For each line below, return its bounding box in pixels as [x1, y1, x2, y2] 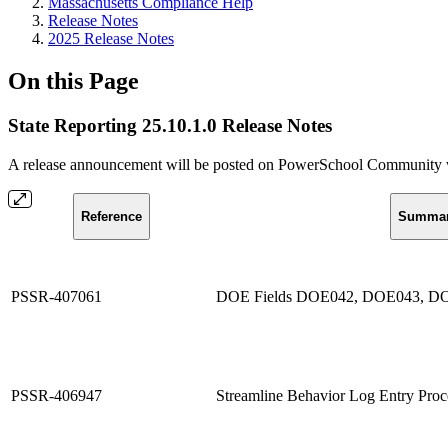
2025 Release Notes [48, 30, 174, 47]
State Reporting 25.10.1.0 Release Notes [8, 114, 332, 136]
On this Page [8, 67, 139, 94]
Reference [81, 208, 142, 224]
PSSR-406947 [11, 386, 102, 404]
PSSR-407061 [11, 287, 102, 305]
